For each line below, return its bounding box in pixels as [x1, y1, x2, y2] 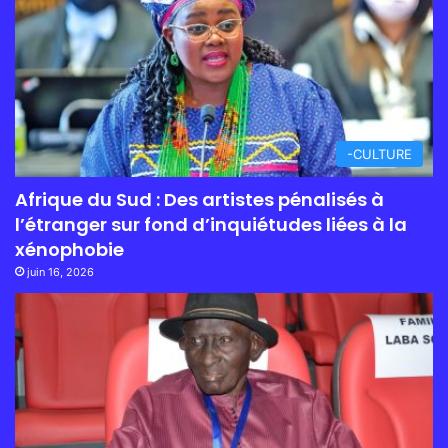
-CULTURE [347, 146, 412, 163]
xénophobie [15, 237, 124, 263]
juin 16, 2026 [27, 265, 94, 280]
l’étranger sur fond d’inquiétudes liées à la [15, 212, 407, 238]
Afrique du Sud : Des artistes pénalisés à [15, 187, 384, 213]
